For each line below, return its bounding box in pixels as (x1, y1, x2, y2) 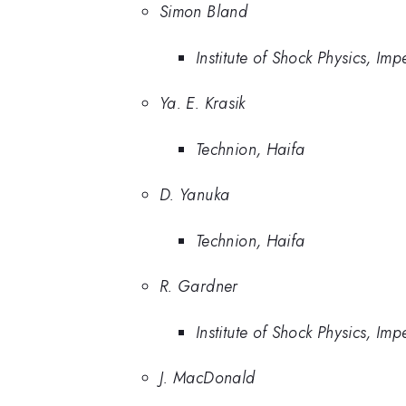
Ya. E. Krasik (159, 92, 246, 116)
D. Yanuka (159, 183, 230, 208)
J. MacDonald (159, 366, 256, 391)
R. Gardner (159, 275, 238, 299)
